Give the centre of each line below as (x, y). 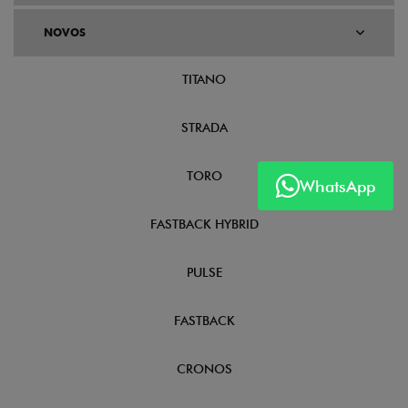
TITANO (204, 80)
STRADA (204, 128)
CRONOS (204, 369)
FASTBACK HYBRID (204, 224)
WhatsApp (337, 186)
